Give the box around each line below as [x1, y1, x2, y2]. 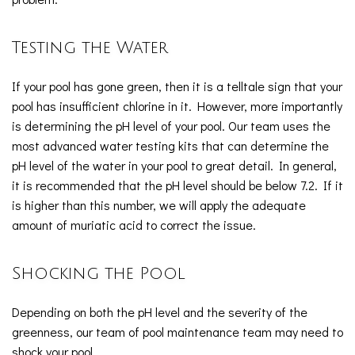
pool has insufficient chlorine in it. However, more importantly [12, 97, 342, 114]
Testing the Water [12, 39, 168, 57]
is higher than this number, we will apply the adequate [12, 197, 306, 213]
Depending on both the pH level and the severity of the [12, 303, 307, 320]
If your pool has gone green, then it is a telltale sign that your [12, 78, 342, 94]
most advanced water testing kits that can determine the [12, 137, 329, 154]
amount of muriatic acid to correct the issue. [12, 216, 256, 233]
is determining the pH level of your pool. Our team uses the [12, 117, 330, 134]
